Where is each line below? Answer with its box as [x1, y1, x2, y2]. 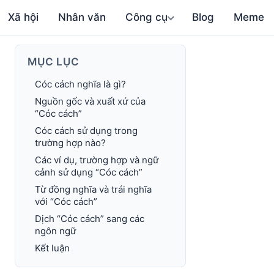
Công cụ [125, 11, 168, 23]
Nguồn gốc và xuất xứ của [35, 95, 146, 107]
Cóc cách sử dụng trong [35, 125, 138, 136]
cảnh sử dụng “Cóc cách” [35, 166, 143, 178]
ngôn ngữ [35, 225, 76, 237]
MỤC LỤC [28, 56, 80, 68]
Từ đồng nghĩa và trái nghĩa [35, 183, 152, 195]
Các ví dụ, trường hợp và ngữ [35, 154, 158, 166]
